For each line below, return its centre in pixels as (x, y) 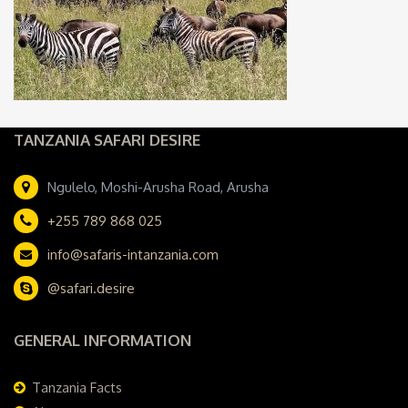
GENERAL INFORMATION (102, 340)
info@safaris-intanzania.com (133, 255)
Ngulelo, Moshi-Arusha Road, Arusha (158, 187)
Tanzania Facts (77, 388)
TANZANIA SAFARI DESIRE (107, 140)
